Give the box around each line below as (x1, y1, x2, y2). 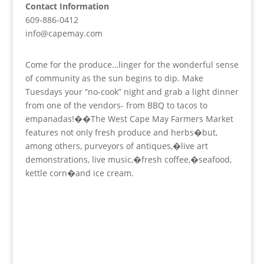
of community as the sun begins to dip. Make (25, 72, 203, 84)
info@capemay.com (25, 28, 103, 39)
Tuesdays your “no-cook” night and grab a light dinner (25, 86, 239, 97)
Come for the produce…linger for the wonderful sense (25, 59, 239, 70)
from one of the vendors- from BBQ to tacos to (25, 100, 207, 111)
